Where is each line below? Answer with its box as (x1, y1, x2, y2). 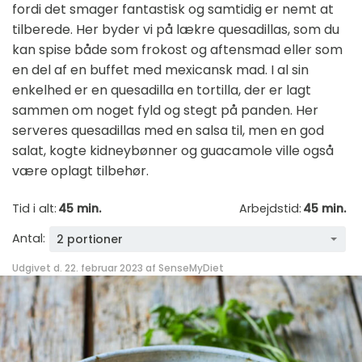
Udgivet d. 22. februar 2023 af (12, 260, 158, 275)
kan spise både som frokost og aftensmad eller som (12, 40, 343, 59)
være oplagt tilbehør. (12, 161, 149, 180)
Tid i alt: (12, 200, 57, 217)
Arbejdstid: (239, 200, 301, 217)
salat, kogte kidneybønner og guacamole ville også (12, 141, 334, 160)
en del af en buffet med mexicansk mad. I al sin (12, 60, 309, 79)
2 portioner (57, 230, 123, 247)
